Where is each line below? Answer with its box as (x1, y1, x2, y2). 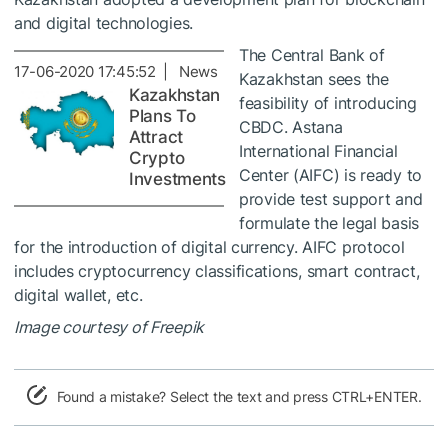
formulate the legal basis (239, 212, 420, 233)
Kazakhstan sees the (239, 68, 389, 89)
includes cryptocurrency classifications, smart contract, (14, 260, 420, 281)
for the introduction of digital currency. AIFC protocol (14, 236, 405, 257)
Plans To (129, 105, 196, 126)
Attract (129, 126, 184, 147)
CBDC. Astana (239, 116, 343, 137)
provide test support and (239, 188, 423, 209)
